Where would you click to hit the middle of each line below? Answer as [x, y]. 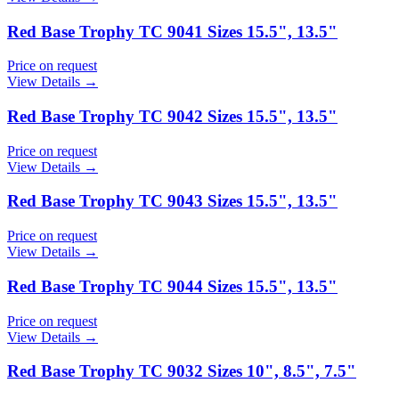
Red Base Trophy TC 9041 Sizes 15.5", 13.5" [172, 31]
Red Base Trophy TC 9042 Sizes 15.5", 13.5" [172, 117]
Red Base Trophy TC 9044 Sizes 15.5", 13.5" [172, 286]
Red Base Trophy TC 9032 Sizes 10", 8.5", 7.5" [182, 371]
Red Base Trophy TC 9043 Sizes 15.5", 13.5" [172, 201]
